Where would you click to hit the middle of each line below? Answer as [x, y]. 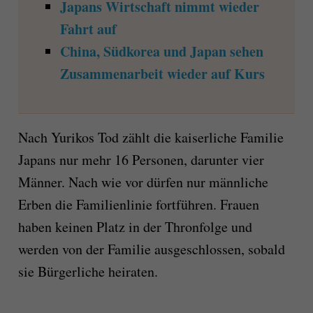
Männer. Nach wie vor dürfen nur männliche [143, 182]
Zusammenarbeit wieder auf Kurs [162, 74]
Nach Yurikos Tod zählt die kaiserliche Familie [151, 138]
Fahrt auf [88, 29]
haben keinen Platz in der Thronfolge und [135, 227]
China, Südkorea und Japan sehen [161, 52]
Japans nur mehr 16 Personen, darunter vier [141, 160]
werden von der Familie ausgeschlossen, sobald [151, 249]
